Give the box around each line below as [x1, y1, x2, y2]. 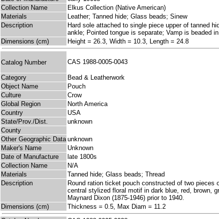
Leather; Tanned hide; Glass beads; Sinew [67, 13, 187, 21]
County [1, 127, 21, 134]
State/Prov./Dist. [1, 118, 48, 126]
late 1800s [67, 153, 97, 161]
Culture [1, 91, 21, 99]
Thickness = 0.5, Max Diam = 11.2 [67, 203, 166, 211]
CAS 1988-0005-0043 [67, 58, 131, 66]
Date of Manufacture [1, 153, 59, 161]
